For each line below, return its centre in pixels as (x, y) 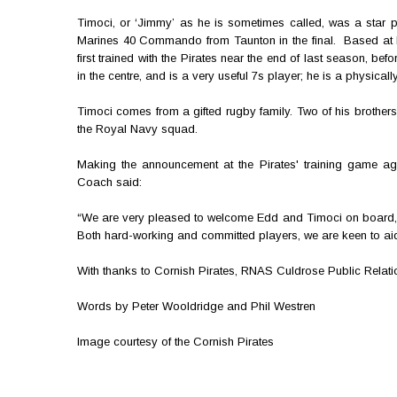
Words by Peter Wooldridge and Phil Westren (196, 306)
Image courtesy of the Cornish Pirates (175, 342)
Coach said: (109, 182)
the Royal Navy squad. (141, 129)
